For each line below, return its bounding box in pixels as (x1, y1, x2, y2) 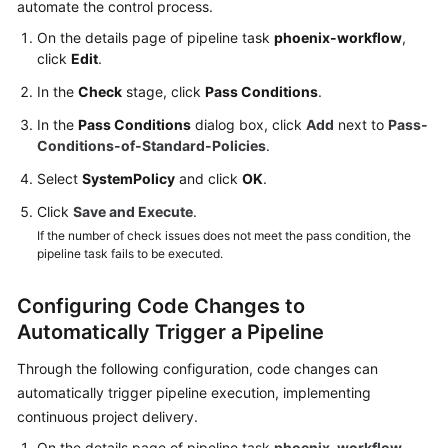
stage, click (122, 83, 205, 100)
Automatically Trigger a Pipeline (17, 320, 324, 344)
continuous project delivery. (17, 408, 198, 425)
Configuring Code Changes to (17, 294, 305, 318)
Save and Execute (73, 203, 193, 220)
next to (334, 116, 388, 133)
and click (175, 170, 242, 187)
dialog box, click (191, 116, 306, 133)
